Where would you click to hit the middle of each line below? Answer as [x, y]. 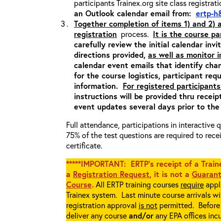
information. [98, 86]
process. [135, 34]
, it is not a [171, 174]
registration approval [102, 205]
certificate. [84, 145]
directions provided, [111, 55]
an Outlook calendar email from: [135, 13]
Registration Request [111, 174]
